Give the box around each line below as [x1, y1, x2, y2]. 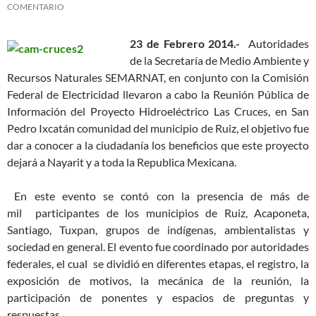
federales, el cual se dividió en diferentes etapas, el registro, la [7, 257, 309, 271]
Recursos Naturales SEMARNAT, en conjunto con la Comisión [7, 71, 309, 85]
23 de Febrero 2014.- [130, 37, 248, 51]
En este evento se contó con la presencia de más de [7, 189, 309, 203]
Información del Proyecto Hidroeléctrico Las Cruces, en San [7, 104, 309, 119]
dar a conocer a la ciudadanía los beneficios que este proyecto [7, 138, 309, 152]
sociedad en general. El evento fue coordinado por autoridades [7, 240, 309, 254]
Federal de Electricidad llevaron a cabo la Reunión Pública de [7, 87, 309, 102]
